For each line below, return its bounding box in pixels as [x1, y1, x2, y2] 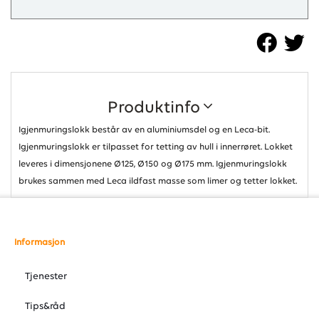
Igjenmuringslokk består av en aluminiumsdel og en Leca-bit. [19, 125, 270, 135]
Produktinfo [107, 100, 204, 117]
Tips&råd [25, 301, 66, 312]
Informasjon [14, 238, 65, 247]
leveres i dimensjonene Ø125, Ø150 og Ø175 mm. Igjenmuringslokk [19, 159, 287, 169]
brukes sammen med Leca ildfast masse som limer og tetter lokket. [19, 177, 297, 186]
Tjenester [25, 271, 67, 282]
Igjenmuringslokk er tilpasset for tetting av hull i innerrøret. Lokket [19, 142, 293, 152]
